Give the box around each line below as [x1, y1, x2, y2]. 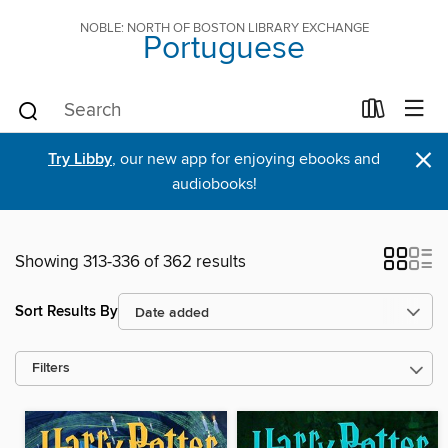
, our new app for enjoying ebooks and [112, 149, 380, 169]
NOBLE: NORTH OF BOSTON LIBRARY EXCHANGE [79, 20, 369, 36]
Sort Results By [15, 301, 118, 321]
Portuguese [143, 29, 305, 69]
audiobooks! [171, 174, 257, 194]
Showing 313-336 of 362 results [15, 251, 246, 273]
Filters [32, 360, 70, 377]
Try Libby [48, 149, 112, 170]
